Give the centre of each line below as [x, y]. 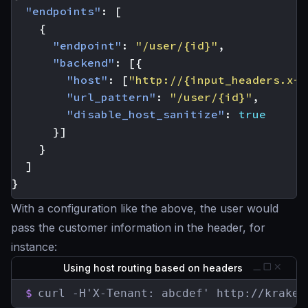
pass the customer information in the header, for [138, 228]
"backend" [84, 63]
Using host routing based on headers [154, 268]
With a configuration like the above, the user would [145, 209]
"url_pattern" [111, 97]
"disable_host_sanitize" [146, 114]
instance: [34, 247]
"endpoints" [63, 11]
